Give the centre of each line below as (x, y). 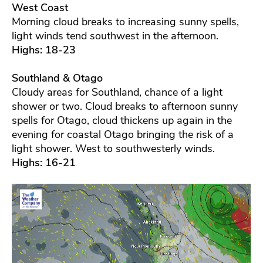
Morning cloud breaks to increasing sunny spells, (125, 21)
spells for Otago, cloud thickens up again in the (122, 120)
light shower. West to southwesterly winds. (113, 148)
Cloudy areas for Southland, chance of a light (117, 92)
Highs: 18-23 (44, 50)
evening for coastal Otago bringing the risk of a (123, 134)
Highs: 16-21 (44, 162)
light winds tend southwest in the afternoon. (115, 36)
